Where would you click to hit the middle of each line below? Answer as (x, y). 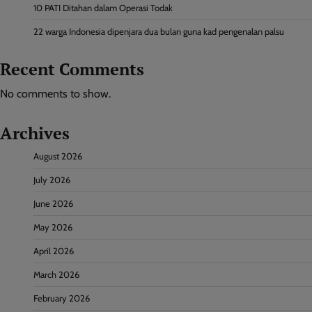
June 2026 (53, 204)
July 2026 (52, 180)
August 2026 (58, 157)
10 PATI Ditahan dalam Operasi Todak (103, 8)
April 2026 (54, 251)
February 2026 (62, 299)
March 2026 (56, 275)
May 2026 (53, 228)
